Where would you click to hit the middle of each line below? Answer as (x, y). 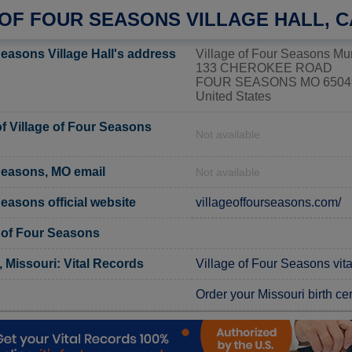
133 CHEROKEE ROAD (264, 68)
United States (233, 96)
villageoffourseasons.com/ (268, 202)
